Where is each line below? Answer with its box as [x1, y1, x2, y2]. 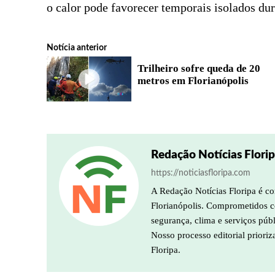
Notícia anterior [47, 44, 107, 52]
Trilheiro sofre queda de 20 [137, 63, 261, 74]
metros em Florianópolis [137, 75, 249, 87]
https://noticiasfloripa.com [151, 168, 250, 177]
